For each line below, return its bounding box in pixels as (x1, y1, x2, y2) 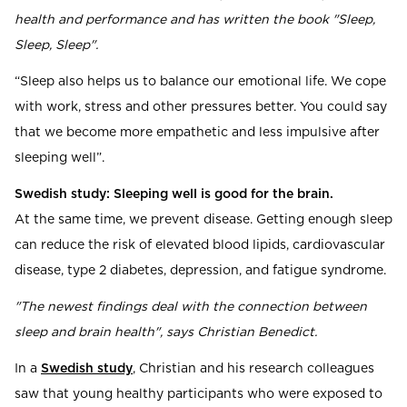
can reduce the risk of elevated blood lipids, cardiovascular (15, 239, 385, 253)
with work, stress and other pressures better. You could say (15, 101, 387, 114)
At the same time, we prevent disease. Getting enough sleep (15, 213, 392, 227)
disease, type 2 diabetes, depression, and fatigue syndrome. (15, 264, 386, 278)
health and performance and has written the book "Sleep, (15, 14, 375, 27)
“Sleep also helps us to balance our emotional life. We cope (15, 75, 386, 89)
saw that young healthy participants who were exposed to (15, 388, 382, 402)
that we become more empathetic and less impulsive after (15, 126, 380, 140)
